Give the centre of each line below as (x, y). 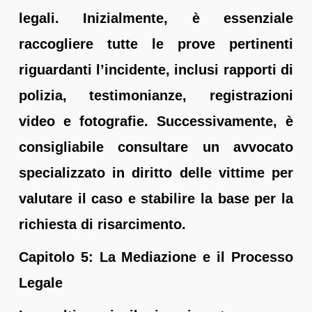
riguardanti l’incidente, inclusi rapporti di (156, 69)
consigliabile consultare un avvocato (156, 147)
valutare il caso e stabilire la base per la (156, 198)
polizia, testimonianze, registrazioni (156, 95)
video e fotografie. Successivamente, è (156, 121)
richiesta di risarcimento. (102, 224)
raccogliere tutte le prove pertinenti (156, 44)
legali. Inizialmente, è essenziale (156, 18)
